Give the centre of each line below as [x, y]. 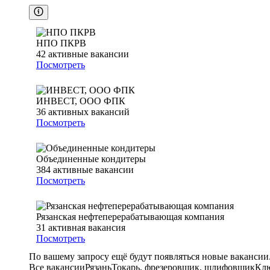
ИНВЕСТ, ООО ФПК [81, 101]
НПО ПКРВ [61, 43]
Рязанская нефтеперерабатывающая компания [130, 217]
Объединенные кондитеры [91, 159]
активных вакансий [89, 112]
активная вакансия [87, 228]
